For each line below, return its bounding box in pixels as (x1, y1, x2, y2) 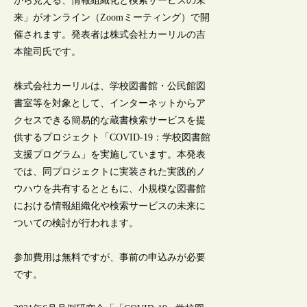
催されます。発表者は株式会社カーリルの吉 (14, 29, 206, 40)
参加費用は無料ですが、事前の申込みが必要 (14, 252, 206, 263)
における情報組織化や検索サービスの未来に (14, 200, 206, 211)
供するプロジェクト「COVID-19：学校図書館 (14, 132, 211, 143)
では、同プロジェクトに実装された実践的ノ (14, 166, 206, 177)
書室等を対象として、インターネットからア (14, 97, 206, 108)
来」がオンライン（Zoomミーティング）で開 (14, 12, 210, 23)
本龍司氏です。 (14, 46, 82, 57)
